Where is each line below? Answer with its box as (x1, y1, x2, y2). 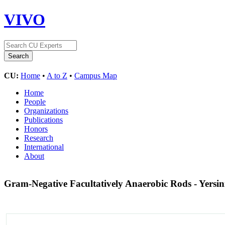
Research (24, 133, 53, 142)
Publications (24, 115, 63, 124)
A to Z (47, 71, 67, 80)
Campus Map (74, 71, 117, 80)
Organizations (24, 106, 68, 115)
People (24, 97, 46, 106)
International (24, 142, 64, 151)
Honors (24, 124, 48, 133)
